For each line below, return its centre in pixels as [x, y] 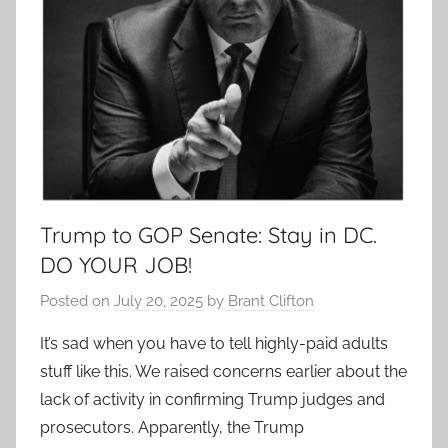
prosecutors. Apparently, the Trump [172, 427]
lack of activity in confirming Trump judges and [212, 399]
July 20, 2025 [158, 300]
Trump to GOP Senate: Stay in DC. [208, 235]
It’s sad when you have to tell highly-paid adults [214, 343]
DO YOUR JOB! [116, 265]
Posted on [77, 300]
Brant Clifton [271, 300]
